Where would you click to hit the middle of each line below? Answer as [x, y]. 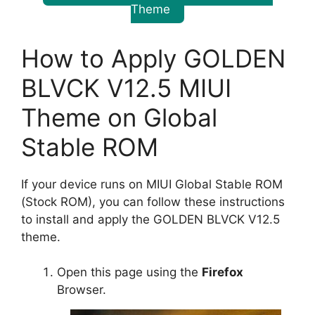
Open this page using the [129, 272]
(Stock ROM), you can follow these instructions [153, 201]
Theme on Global [119, 117]
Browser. [82, 290]
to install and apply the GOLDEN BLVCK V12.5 [150, 219]
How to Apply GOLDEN [153, 58]
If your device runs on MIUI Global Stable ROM [152, 184]
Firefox [223, 272]
